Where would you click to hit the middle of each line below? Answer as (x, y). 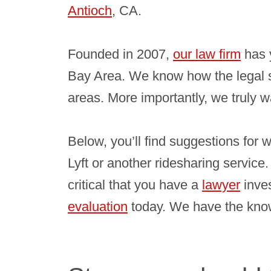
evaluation (98, 207)
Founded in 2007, (120, 54)
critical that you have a (135, 185)
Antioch (90, 11)
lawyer (221, 185)
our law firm (207, 54)
